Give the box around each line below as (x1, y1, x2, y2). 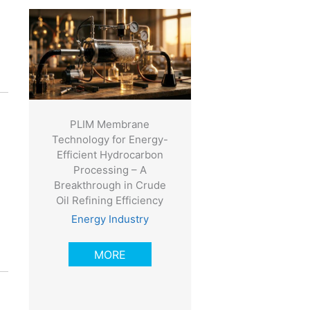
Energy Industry (71, 212, 149, 226)
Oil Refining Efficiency (56, 193, 164, 207)
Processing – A (73, 163, 147, 176)
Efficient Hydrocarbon (56, 147, 163, 161)
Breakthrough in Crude (53, 178, 166, 192)
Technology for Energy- (51, 132, 168, 146)
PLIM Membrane (70, 117, 150, 131)
